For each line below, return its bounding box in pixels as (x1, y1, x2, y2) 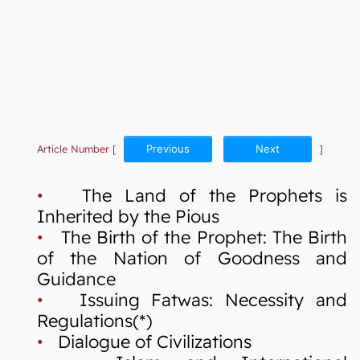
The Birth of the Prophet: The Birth (43, 225, 347, 247)
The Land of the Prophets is (43, 183, 347, 206)
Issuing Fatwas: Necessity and (43, 288, 347, 310)
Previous (146, 141, 190, 155)
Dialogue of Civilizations (43, 329, 252, 352)
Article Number (37, 141, 109, 155)
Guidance (37, 267, 116, 289)
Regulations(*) (37, 309, 153, 331)
